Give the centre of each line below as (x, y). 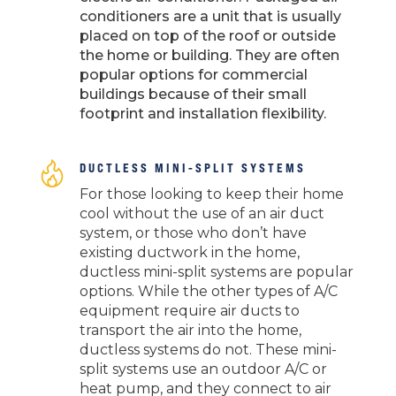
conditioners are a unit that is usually (210, 17)
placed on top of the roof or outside (207, 36)
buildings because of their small (193, 95)
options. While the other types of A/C (208, 292)
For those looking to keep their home (211, 194)
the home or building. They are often (209, 56)
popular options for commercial (193, 75)
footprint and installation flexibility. (202, 114)
